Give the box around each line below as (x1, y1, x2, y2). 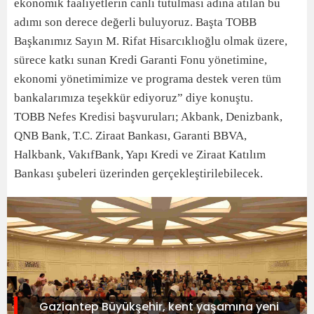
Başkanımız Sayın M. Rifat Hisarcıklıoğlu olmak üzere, (14, 34, 287, 48)
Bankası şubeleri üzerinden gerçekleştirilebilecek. (14, 167, 263, 180)
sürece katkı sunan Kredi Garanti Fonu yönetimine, (14, 53, 267, 67)
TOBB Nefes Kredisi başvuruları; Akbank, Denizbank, (14, 110, 282, 123)
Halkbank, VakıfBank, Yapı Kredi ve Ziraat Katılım (14, 148, 266, 161)
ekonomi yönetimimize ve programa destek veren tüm (14, 72, 281, 86)
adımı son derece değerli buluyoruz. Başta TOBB (14, 15, 257, 29)
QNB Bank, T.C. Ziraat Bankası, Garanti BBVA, (14, 129, 247, 142)
